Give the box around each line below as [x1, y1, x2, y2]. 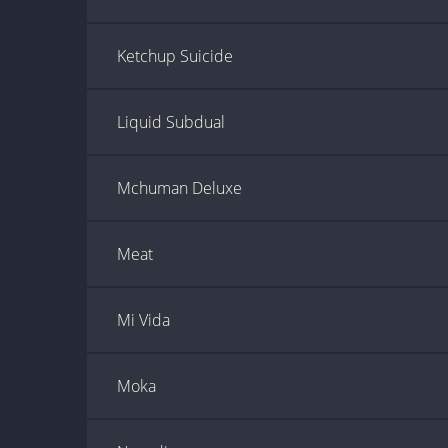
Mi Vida [117, 309, 170, 331]
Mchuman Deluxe [117, 177, 242, 199]
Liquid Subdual [117, 111, 225, 133]
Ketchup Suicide [117, 45, 233, 67]
